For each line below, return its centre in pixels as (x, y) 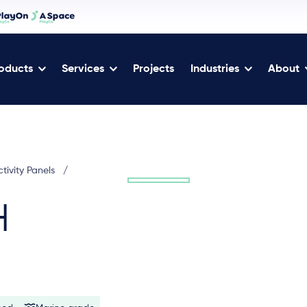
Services (83, 69)
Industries (214, 69)
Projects (153, 69)
